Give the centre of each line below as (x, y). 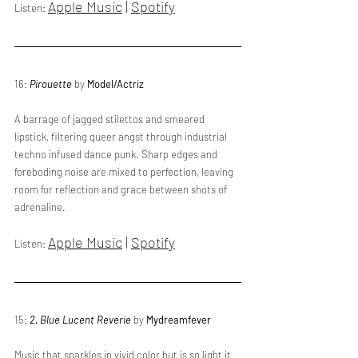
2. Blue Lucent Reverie (80, 320)
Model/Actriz (115, 84)
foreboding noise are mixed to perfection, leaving (125, 172)
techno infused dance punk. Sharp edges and (117, 154)
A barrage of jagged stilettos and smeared (111, 119)
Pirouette (51, 84)
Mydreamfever (179, 320)
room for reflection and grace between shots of (122, 189)
